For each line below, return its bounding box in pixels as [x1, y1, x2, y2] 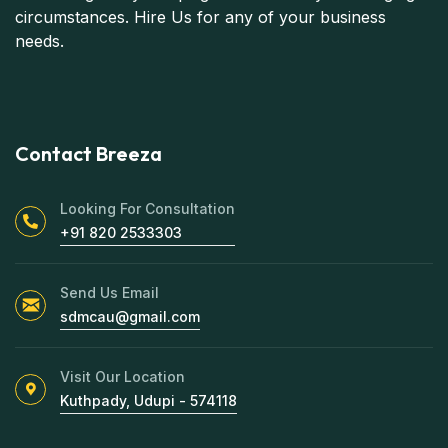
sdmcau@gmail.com [60, 307, 200, 325]
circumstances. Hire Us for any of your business [15, 6, 386, 27]
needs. [15, 30, 64, 51]
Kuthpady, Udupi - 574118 [60, 391, 237, 409]
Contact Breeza [15, 140, 162, 166]
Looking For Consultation [60, 199, 235, 217]
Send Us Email [60, 283, 159, 301]
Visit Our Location [60, 367, 185, 385]
